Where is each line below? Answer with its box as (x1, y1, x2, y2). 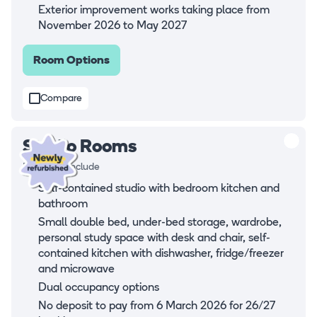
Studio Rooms (23, 139, 137, 157)
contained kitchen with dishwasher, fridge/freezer (38, 248, 284, 260)
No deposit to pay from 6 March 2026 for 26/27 (38, 301, 275, 313)
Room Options (33, 55, 110, 67)
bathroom (38, 199, 88, 211)
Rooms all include (23, 162, 100, 173)
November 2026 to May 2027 (38, 21, 187, 33)
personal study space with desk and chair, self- (38, 233, 270, 245)
